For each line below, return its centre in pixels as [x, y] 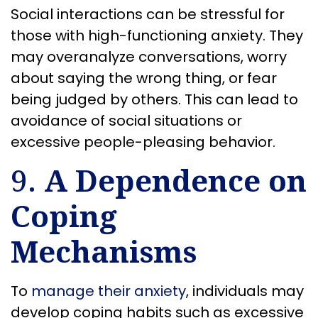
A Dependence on [175, 180]
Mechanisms [104, 251]
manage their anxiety [109, 291]
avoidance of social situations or [126, 120]
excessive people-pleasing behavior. [143, 142]
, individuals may [245, 291]
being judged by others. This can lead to [154, 99]
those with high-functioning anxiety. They [157, 35]
